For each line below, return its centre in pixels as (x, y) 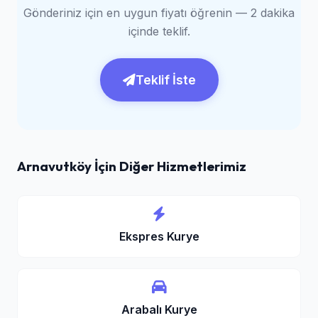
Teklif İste (165, 80)
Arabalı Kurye (159, 309)
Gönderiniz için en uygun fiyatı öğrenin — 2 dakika (159, 13)
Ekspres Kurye (159, 236)
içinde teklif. (159, 31)
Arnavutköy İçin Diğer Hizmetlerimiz (132, 166)
